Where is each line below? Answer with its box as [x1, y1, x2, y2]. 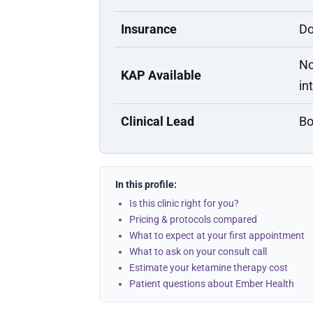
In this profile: [115, 179, 177, 190]
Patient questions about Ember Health [129, 278, 294, 289]
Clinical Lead [121, 114, 194, 129]
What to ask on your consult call [129, 246, 267, 257]
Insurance [121, 22, 177, 36]
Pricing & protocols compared [129, 214, 257, 225]
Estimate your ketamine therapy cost [129, 262, 288, 273]
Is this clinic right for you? [129, 198, 239, 209]
